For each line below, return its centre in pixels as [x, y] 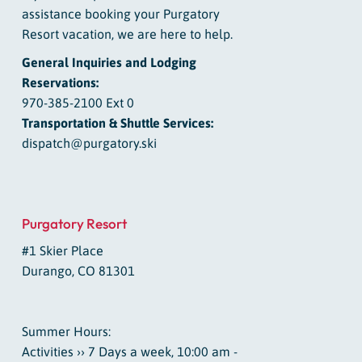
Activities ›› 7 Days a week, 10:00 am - [129, 352]
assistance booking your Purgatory [120, 14]
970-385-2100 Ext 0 [78, 103]
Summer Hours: [66, 332]
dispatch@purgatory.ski [89, 143]
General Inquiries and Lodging [109, 63]
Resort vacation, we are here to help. [127, 34]
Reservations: [60, 83]
